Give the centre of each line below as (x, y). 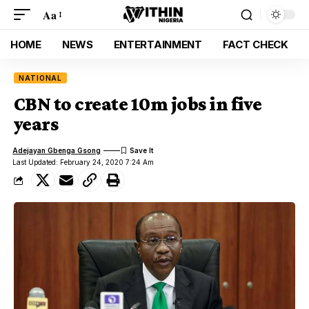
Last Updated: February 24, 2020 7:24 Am (83, 162)
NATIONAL (41, 78)
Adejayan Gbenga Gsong (57, 150)
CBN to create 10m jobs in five (138, 104)
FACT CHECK (255, 44)
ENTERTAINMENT (158, 44)
